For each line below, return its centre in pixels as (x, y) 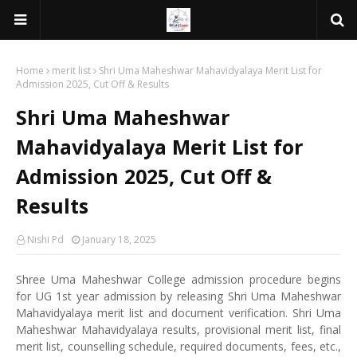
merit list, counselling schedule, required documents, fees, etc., (178, 346)
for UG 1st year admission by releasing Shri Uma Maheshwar (178, 296)
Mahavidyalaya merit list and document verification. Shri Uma (178, 313)
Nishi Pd (45, 239)
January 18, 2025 (119, 239)
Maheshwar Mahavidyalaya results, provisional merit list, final (178, 330)
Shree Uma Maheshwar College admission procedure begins (178, 279)
